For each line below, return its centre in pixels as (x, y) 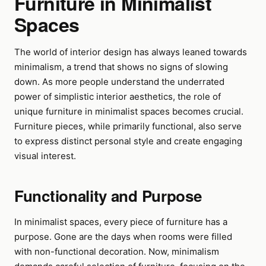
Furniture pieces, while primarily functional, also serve (128, 126)
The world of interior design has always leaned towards (131, 52)
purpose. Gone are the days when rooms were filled (123, 237)
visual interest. (45, 156)
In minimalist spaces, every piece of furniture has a (121, 222)
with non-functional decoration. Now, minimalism (117, 251)
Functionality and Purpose (108, 196)
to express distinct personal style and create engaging (128, 141)
